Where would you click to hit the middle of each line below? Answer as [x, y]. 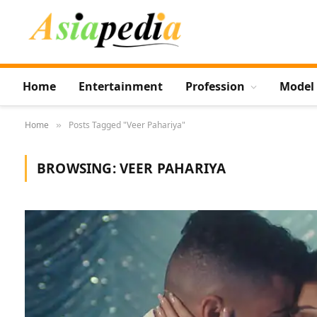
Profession [215, 86]
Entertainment [121, 86]
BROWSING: [78, 168]
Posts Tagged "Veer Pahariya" [127, 125]
